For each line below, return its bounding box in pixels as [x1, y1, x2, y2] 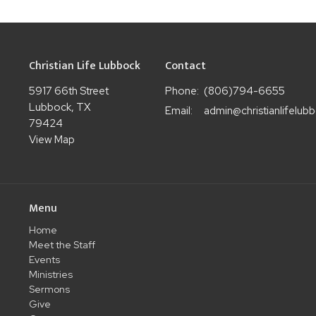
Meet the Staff [28, 238, 95, 252]
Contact [164, 56, 206, 76]
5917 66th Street [28, 83, 109, 98]
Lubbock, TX [28, 99, 91, 114]
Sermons [28, 283, 70, 296]
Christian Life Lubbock [28, 56, 140, 76]
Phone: [164, 83, 199, 98]
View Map [28, 132, 75, 147]
